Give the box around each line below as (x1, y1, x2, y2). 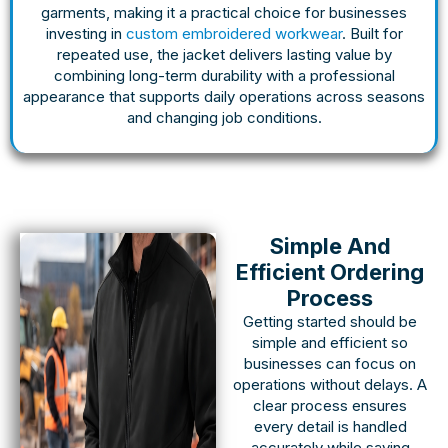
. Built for (341, 23, 403, 43)
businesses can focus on (244, 353, 417, 373)
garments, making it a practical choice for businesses (41, 2, 407, 22)
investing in (45, 23, 126, 43)
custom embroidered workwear (125, 23, 342, 43)
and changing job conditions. (126, 107, 322, 127)
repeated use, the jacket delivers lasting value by (56, 44, 392, 64)
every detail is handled (253, 416, 407, 436)
